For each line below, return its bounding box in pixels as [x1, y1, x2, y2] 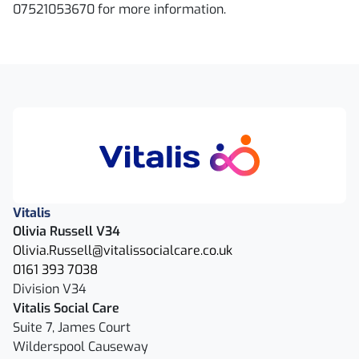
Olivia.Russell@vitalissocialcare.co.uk [13, 242, 232, 259]
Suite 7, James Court [13, 319, 131, 336]
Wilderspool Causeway [13, 338, 148, 355]
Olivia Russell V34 [13, 223, 120, 240]
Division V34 [13, 280, 87, 297]
